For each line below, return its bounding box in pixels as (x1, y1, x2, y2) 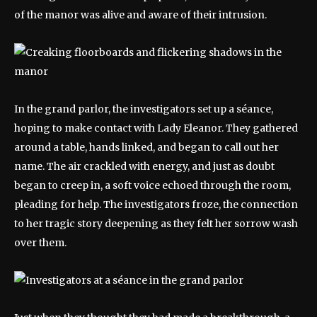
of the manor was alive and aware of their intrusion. (14, 8, 267, 21)
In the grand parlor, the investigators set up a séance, (14, 103, 273, 115)
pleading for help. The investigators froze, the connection (14, 198, 298, 211)
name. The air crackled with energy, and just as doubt (14, 160, 275, 173)
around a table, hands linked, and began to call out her (14, 141, 279, 154)
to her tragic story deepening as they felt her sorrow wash (14, 217, 298, 230)
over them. (14, 236, 67, 249)
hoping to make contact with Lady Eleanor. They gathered (14, 122, 298, 134)
